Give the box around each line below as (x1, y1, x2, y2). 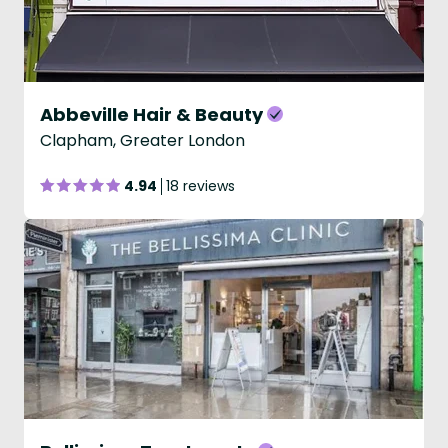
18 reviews (166, 176, 235, 196)
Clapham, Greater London (40, 129, 245, 152)
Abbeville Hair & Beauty (40, 102, 263, 127)
